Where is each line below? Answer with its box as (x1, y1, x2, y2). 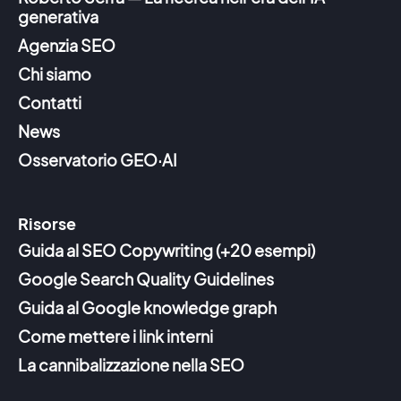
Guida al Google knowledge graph (18, 296, 277, 318)
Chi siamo (18, 64, 91, 85)
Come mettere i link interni (18, 325, 213, 346)
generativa (18, 6, 98, 28)
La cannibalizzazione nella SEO (18, 354, 244, 375)
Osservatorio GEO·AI (18, 149, 177, 171)
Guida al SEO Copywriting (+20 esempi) (18, 239, 315, 260)
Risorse (18, 212, 76, 234)
